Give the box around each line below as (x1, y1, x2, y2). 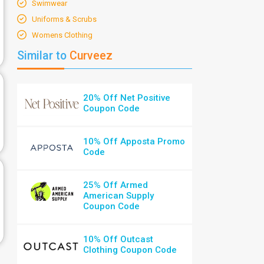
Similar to (17, 49, 67, 62)
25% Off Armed (83, 180, 148, 190)
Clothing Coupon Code (83, 245, 177, 255)
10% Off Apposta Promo (83, 136, 186, 147)
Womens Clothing (32, 31, 93, 39)
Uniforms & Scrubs (32, 15, 97, 24)
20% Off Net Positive (83, 93, 171, 103)
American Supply (83, 190, 154, 201)
